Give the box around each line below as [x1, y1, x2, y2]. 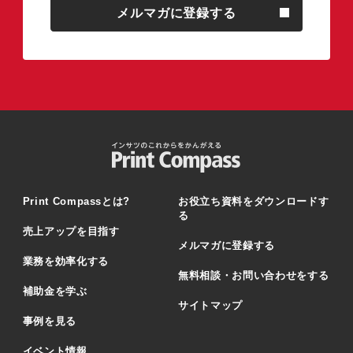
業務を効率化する [22, 255, 109, 268]
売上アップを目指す [22, 225, 120, 238]
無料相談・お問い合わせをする [178, 269, 329, 282]
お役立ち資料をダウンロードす [178, 195, 329, 208]
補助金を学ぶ [22, 285, 87, 298]
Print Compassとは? [22, 195, 131, 208]
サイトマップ [178, 299, 243, 312]
